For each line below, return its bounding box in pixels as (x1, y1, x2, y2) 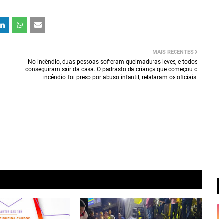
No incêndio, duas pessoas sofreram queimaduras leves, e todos (28, 58, 197, 65)
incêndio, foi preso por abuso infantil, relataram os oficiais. (43, 74, 197, 81)
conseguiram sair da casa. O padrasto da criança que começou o (25, 66, 197, 73)
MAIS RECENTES (153, 49, 194, 55)
